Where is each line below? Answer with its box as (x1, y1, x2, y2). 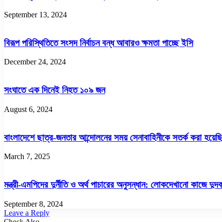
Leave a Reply (4, 208, 50, 217)
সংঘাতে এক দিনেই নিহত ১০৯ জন (4, 85, 105, 96)
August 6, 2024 (4, 105, 53, 113)
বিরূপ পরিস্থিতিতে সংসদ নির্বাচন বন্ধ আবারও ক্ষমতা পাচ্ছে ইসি (4, 37, 193, 48)
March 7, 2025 (4, 152, 50, 161)
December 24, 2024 (4, 57, 66, 66)
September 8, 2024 (4, 199, 63, 208)
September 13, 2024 (4, 10, 67, 19)
